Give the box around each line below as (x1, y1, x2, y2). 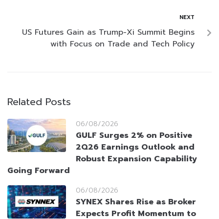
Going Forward (7, 165, 70, 177)
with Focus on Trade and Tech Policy (50, 38, 195, 50)
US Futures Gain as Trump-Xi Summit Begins (22, 26, 195, 39)
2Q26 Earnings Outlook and (76, 141, 195, 153)
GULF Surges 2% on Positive (76, 130, 192, 142)
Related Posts (7, 94, 71, 109)
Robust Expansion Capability (76, 153, 197, 165)
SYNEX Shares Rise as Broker (76, 196, 196, 208)
